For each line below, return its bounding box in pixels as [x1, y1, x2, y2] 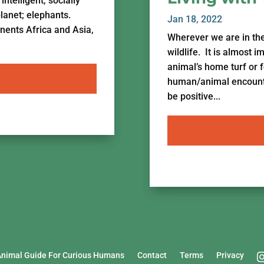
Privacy [216, 250, 244, 260]
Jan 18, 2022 [167, 13, 222, 25]
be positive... [167, 90, 220, 102]
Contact [137, 250, 167, 260]
